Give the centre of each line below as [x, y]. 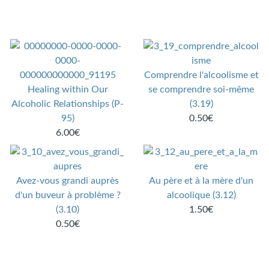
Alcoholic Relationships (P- [68, 104]
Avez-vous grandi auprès [68, 181]
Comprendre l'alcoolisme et [201, 75]
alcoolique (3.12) [201, 195]
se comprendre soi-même [201, 90]
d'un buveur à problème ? [68, 195]
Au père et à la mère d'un [201, 181]
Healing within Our [68, 90]
